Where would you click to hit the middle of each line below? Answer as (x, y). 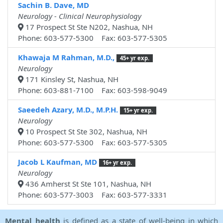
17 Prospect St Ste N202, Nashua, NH (88, 27)
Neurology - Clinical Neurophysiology (80, 16)
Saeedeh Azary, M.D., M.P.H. (68, 110)
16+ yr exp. (117, 163)
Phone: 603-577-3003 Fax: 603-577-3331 (93, 195)
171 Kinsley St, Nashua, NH (71, 79)
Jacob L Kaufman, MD (57, 162)
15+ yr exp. (138, 111)
